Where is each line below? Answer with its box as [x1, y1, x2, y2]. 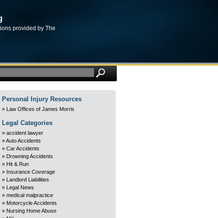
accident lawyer [6, 130, 43, 136]
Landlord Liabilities [6, 177, 49, 182]
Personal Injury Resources [2, 95, 82, 103]
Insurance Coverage [6, 169, 55, 175]
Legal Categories [2, 119, 53, 127]
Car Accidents [6, 145, 39, 151]
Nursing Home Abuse [6, 208, 56, 214]
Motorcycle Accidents [6, 200, 57, 206]
